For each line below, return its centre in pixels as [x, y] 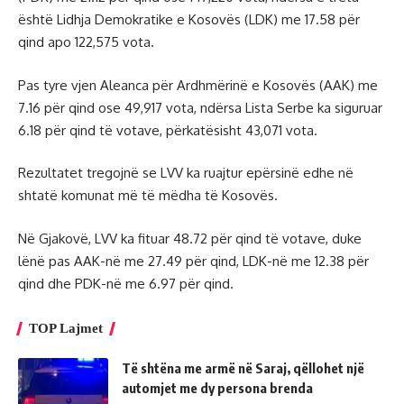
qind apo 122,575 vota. [86, 42]
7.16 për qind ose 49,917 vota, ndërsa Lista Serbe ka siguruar [200, 107]
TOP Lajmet [66, 328]
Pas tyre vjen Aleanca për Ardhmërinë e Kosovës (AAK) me [198, 85]
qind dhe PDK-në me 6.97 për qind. [126, 283]
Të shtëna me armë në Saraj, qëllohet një [243, 367]
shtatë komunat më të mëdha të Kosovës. [148, 196]
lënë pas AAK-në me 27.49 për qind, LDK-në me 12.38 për [193, 261]
